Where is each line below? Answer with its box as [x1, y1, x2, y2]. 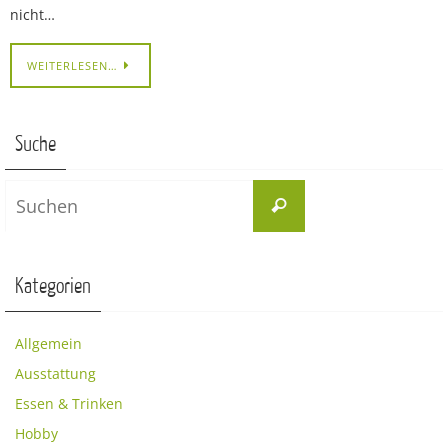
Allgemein [15, 333, 82, 353]
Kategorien [15, 274, 91, 298]
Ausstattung [15, 363, 96, 383]
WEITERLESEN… [27, 57, 118, 73]
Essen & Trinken [15, 393, 123, 413]
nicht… [10, 5, 55, 25]
